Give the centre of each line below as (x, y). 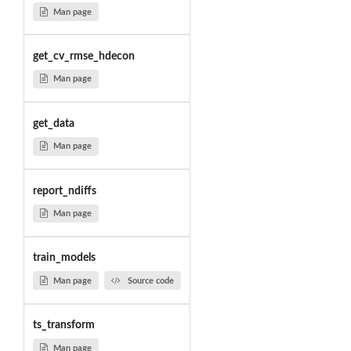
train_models (64, 258)
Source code (150, 280)
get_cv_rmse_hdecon (83, 56)
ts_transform (63, 326)
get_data (53, 123)
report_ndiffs (64, 191)
